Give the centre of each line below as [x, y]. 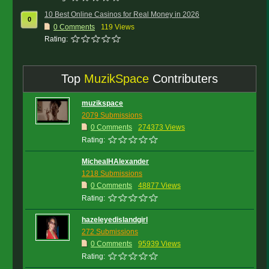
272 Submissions [110, 232]
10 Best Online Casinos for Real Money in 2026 [122, 14]
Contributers [185, 79]
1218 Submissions [112, 174]
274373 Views [162, 127]
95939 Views [159, 244]
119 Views [118, 27]
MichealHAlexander [115, 162]
